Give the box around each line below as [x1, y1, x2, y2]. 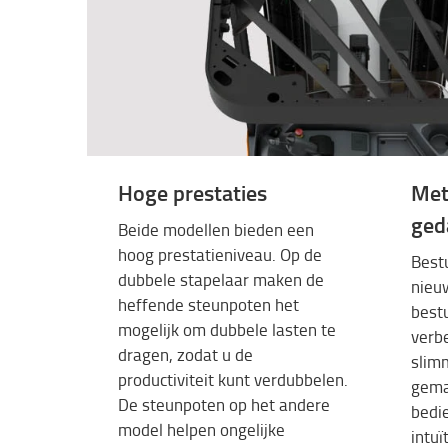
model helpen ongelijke [118, 418, 285, 442]
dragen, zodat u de [118, 343, 253, 367]
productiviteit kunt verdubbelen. [118, 368, 348, 392]
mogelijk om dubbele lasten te [118, 318, 336, 342]
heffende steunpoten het [118, 293, 299, 317]
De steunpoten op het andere [118, 393, 330, 417]
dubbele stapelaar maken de [118, 268, 324, 292]
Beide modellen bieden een [118, 218, 314, 242]
